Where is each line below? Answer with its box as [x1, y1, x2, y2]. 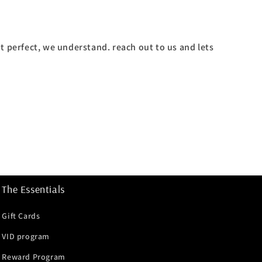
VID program [2, 230, 50, 242]
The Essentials [2, 182, 65, 196]
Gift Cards [2, 210, 40, 221]
